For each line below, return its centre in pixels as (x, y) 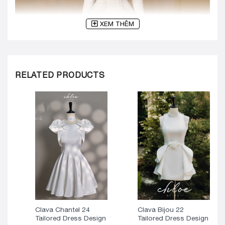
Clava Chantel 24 (62, 210)
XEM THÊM (117, 24)
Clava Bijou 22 (160, 210)
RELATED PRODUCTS (60, 75)
